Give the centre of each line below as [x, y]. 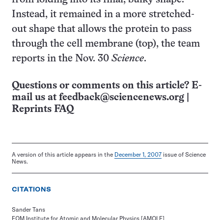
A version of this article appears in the [63, 154]
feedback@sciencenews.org [122, 97]
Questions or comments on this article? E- [107, 85]
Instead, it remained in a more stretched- [103, 14]
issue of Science [184, 154]
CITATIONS [32, 189]
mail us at [35, 97]
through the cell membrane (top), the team [106, 44]
